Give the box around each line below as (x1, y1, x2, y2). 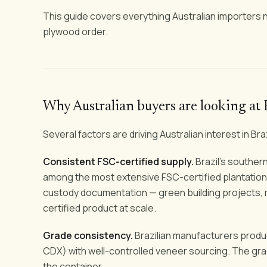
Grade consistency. (43, 228, 133, 242)
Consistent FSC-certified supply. (43, 154, 194, 168)
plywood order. (43, 24, 108, 38)
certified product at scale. (43, 201, 156, 215)
